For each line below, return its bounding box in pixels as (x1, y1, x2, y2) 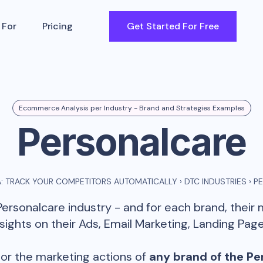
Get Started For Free (126, 19, 219, 32)
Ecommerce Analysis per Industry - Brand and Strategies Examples (18, 103, 245, 113)
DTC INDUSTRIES (184, 176, 247, 187)
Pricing (42, 19, 73, 32)
